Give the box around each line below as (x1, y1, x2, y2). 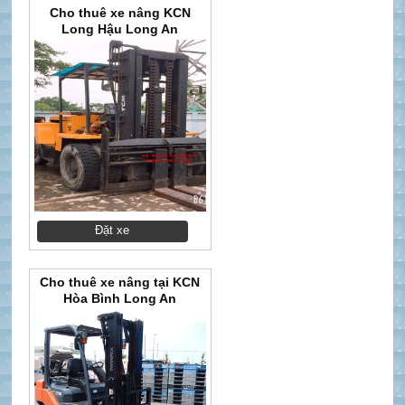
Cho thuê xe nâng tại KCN (40, 274, 201, 289)
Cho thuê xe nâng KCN (49, 5, 191, 20)
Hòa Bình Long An (63, 290, 177, 306)
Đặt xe (95, 222, 130, 237)
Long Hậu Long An (61, 21, 179, 36)
